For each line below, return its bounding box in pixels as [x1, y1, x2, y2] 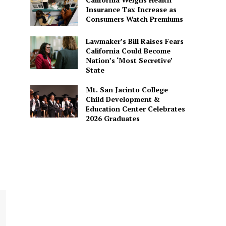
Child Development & [85, 94, 160, 104]
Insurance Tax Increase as [85, 5, 177, 15]
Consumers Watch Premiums [85, 14, 183, 24]
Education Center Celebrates [85, 103, 185, 114]
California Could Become [85, 45, 171, 55]
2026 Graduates [85, 113, 140, 123]
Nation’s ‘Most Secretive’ [85, 55, 173, 65]
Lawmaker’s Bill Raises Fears [85, 36, 184, 46]
